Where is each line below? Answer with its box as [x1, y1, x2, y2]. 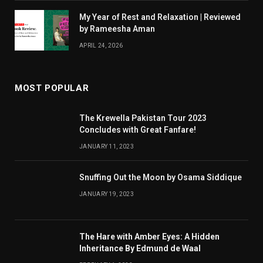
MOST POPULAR [15, 82, 89, 93]
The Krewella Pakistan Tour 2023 [79, 113, 207, 123]
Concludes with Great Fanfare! [79, 124, 196, 134]
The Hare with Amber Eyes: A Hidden [79, 231, 220, 241]
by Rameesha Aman [79, 23, 155, 33]
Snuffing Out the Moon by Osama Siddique [79, 172, 242, 182]
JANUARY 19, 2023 [79, 190, 134, 197]
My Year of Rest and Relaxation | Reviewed [79, 12, 241, 22]
